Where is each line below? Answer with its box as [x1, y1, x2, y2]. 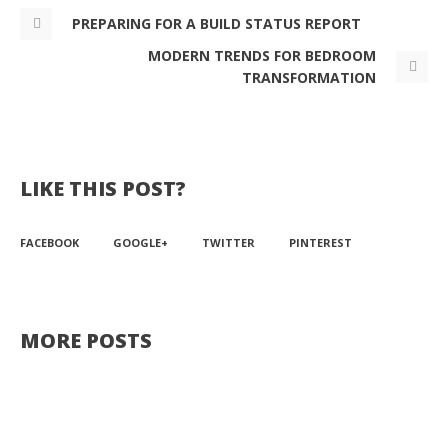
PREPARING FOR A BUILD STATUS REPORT [72, 14, 361, 33]
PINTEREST [289, 235, 352, 250]
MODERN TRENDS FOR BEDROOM [148, 46, 376, 65]
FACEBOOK [20, 235, 79, 250]
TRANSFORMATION [242, 68, 376, 87]
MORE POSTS [20, 327, 152, 354]
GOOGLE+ [113, 235, 168, 250]
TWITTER [202, 235, 255, 250]
